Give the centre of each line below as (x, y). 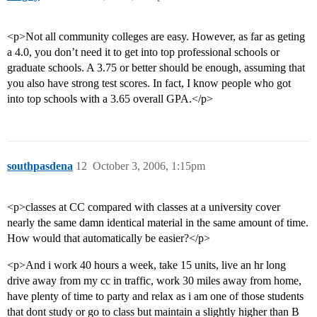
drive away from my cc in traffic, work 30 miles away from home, (154, 281)
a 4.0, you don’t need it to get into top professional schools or (143, 52)
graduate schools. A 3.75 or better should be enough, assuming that (156, 68)
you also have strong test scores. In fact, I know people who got (149, 83)
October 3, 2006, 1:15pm (149, 166)
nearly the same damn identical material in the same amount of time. (158, 223)
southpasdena (40, 166)
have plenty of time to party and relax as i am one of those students (155, 296)
